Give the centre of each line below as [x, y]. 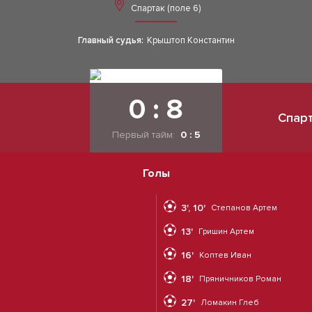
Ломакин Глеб [230, 303]
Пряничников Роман [240, 279]
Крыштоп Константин [190, 40]
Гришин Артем [226, 232]
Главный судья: [110, 40]
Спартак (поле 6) [164, 8]
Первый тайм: [145, 135]
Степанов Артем [244, 208]
